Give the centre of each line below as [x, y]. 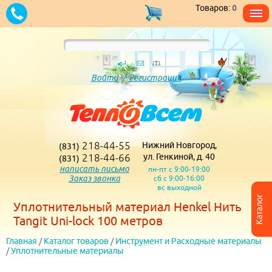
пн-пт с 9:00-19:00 [179, 169]
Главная [22, 241]
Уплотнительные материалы [67, 250]
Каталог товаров [76, 241]
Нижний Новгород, [179, 145]
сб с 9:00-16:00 [179, 178]
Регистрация [155, 78]
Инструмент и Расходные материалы [189, 241]
